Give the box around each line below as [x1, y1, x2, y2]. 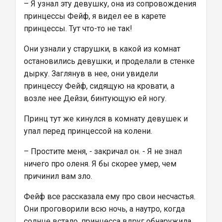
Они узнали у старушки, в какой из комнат [24, 44, 182, 54]
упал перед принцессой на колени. [24, 126, 152, 136]
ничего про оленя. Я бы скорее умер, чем [24, 159, 178, 168]
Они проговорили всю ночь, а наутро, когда [24, 204, 187, 214]
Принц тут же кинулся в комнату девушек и [24, 114, 190, 123]
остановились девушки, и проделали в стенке [24, 56, 197, 66]
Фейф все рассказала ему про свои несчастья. [24, 192, 197, 201]
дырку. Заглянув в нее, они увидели [24, 69, 160, 78]
